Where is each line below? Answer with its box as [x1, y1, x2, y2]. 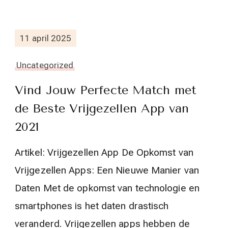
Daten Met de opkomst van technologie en [15, 182, 199, 194]
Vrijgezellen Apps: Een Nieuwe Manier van [15, 164, 199, 177]
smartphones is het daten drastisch [15, 200, 169, 212]
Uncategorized [16, 60, 74, 71]
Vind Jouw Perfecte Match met [15, 83, 196, 98]
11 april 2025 [20, 33, 72, 43]
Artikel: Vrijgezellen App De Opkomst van [15, 147, 193, 159]
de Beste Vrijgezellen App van [15, 101, 189, 116]
